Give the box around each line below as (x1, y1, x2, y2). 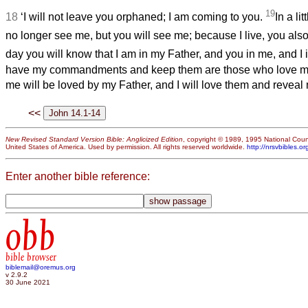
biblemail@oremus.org (5, 263, 76, 272)
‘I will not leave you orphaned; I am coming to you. (21, 11, 265, 23)
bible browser (5, 251, 56, 264)
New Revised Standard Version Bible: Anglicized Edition (5, 135, 183, 144)
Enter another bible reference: (5, 170, 150, 182)
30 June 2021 (5, 278, 50, 287)
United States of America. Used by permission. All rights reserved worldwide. (5, 143, 247, 151)
